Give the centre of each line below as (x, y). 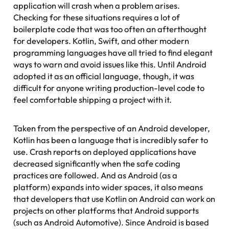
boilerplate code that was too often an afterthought (110, 29)
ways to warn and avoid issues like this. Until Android (110, 64)
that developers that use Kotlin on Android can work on (114, 199)
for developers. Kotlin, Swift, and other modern (101, 41)
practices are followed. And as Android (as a (96, 175)
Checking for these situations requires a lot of (97, 17)
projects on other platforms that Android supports (106, 210)
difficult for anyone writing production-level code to (109, 88)
